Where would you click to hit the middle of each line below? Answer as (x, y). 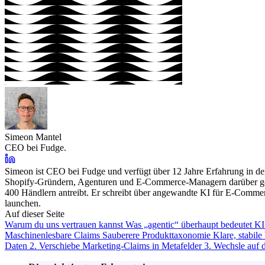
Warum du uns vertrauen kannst (65, 224)
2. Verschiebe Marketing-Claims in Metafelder (117, 245)
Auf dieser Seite (35, 214)
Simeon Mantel (33, 137)
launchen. (23, 203)
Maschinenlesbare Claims (54, 235)
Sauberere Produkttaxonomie (158, 235)
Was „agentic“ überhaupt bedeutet (190, 224)
